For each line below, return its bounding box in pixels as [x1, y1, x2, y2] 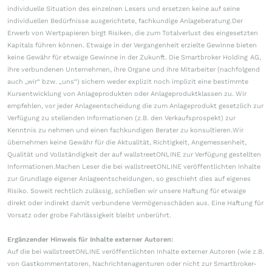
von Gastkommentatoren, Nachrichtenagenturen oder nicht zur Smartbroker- [7, 260, 257, 268]
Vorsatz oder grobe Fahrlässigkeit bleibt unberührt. [7, 211, 171, 219]
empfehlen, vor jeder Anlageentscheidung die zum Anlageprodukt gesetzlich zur [7, 102, 263, 110]
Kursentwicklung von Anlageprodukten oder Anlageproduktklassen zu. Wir [7, 90, 246, 98]
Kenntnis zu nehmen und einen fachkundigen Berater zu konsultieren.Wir [7, 126, 243, 134]
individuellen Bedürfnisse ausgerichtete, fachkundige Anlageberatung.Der [7, 17, 243, 25]
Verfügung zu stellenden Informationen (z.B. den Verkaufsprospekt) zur [7, 114, 236, 122]
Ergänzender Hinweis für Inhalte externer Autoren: [7, 236, 173, 243]
